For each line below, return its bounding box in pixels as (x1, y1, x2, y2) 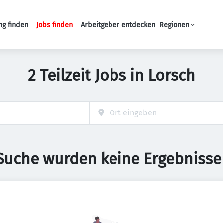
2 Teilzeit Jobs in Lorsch (28, 66, 195, 85)
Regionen (159, 20, 189, 29)
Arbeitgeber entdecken (81, 20, 155, 29)
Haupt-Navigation (82, 25, 147, 34)
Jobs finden (36, 20, 73, 29)
